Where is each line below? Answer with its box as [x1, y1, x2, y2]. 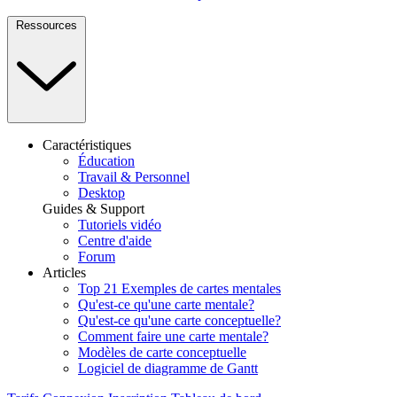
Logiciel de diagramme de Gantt [78, 360, 258, 376]
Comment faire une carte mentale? [78, 328, 269, 344]
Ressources [16, 18, 77, 32]
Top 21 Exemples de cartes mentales [78, 280, 281, 296]
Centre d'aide [78, 232, 152, 248]
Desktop [78, 184, 125, 200]
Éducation [78, 152, 135, 168]
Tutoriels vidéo [78, 216, 161, 232]
